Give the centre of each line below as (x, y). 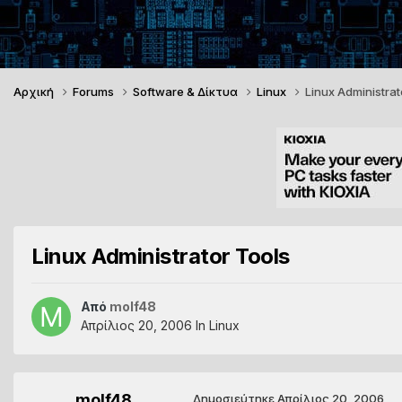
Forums (95, 91)
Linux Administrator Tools (161, 256)
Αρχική (35, 91)
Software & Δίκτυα (187, 91)
